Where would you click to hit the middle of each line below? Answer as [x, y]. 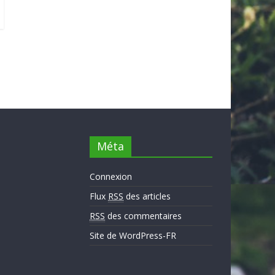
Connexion [111, 176]
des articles [147, 196]
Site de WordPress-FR [133, 235]
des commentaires [143, 215]
